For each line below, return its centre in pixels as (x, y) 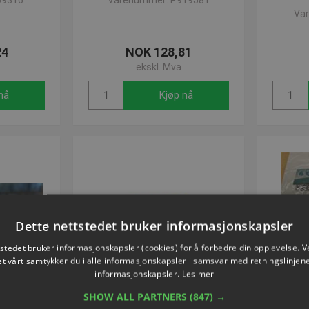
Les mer (198, 274)
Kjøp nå (176, 95)
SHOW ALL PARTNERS (137, 297)
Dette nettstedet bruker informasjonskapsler (154, 226)
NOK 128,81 (158, 52)
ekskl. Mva (158, 67)
